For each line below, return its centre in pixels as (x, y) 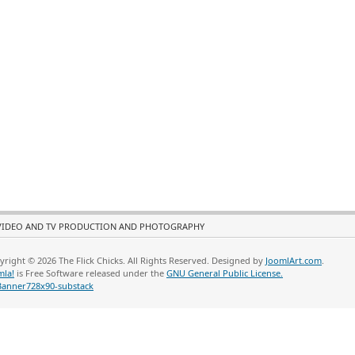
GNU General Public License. (225, 273)
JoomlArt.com (294, 260)
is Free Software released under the (90, 273)
